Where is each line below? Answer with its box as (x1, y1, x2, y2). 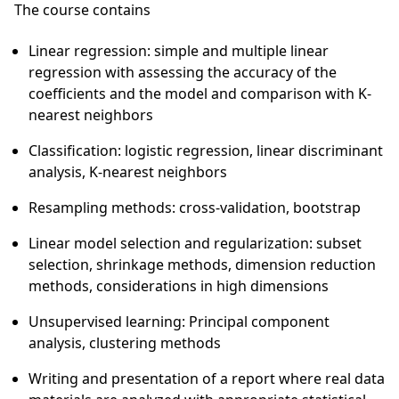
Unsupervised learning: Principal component (28, 312, 330, 331)
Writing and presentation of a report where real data (28, 369, 385, 388)
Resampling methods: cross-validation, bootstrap (28, 198, 361, 217)
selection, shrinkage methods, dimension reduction (28, 255, 376, 274)
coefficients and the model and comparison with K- (28, 84, 371, 103)
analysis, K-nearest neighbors (28, 162, 227, 182)
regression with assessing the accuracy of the (28, 62, 337, 82)
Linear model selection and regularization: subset (28, 233, 362, 253)
